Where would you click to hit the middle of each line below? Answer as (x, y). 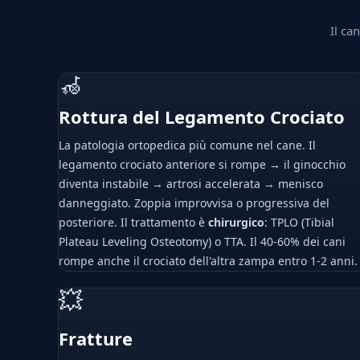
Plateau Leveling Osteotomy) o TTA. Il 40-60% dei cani (202, 241)
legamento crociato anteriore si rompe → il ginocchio (202, 164)
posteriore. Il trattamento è (133, 222)
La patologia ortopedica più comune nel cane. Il (187, 145)
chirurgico (236, 222)
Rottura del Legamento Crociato (202, 117)
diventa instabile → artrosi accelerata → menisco (191, 184)
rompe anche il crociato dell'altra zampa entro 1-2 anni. (208, 261)
